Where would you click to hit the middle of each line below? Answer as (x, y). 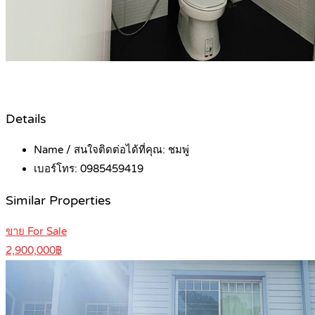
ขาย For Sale (36, 232)
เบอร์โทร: (57, 169)
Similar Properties (58, 200)
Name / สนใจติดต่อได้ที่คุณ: (101, 150)
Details (26, 119)
